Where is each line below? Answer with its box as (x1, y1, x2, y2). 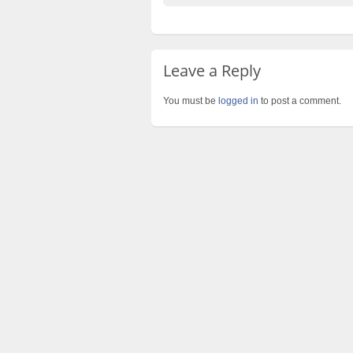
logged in (218, 95, 258, 106)
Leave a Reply (163, 59, 261, 81)
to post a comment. (258, 95, 341, 106)
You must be (163, 95, 218, 106)
